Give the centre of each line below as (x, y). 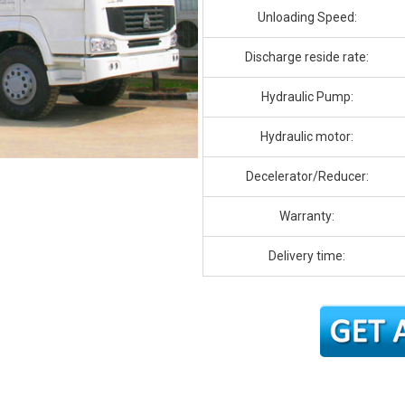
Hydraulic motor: (307, 137)
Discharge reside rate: (307, 57)
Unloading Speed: (307, 18)
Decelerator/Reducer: (307, 177)
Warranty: (307, 217)
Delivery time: (307, 256)
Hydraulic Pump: (307, 97)
